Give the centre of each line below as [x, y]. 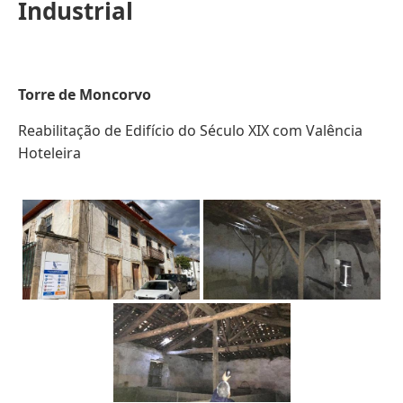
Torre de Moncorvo [85, 95]
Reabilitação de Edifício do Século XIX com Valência [190, 131]
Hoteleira [49, 153]
